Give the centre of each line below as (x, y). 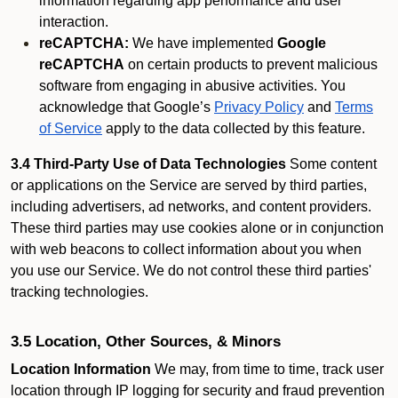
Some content (331, 164)
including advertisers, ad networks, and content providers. (191, 207)
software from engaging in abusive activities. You (192, 86)
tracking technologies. (80, 292)
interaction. (74, 22)
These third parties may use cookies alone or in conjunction (197, 228)
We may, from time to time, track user (267, 369)
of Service (71, 128)
